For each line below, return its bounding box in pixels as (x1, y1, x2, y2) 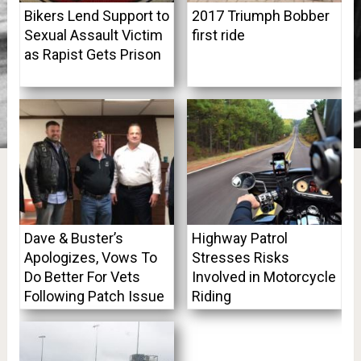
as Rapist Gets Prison (23, 46, 161, 64)
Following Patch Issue (23, 287, 164, 305)
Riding (191, 287, 231, 305)
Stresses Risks (191, 248, 289, 266)
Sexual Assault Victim (23, 27, 163, 44)
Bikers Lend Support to (23, 7, 169, 25)
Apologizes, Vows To (23, 248, 157, 266)
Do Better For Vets (23, 268, 140, 285)
